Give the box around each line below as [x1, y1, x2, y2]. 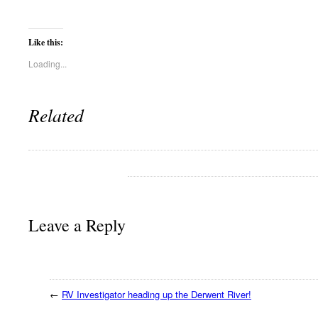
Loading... [28, 57, 67, 70]
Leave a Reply [28, 213, 126, 236]
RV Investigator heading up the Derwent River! [62, 287, 251, 301]
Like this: [28, 35, 63, 48]
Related [28, 102, 84, 127]
